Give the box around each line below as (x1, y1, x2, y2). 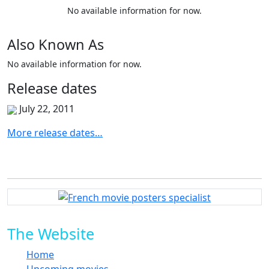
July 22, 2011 (19, 101, 74, 115)
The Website (7, 223, 94, 244)
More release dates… (7, 125, 103, 139)
